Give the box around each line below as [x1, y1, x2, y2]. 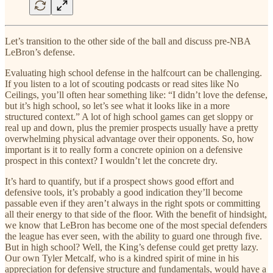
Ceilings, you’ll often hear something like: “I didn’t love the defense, [5, 89, 268, 100]
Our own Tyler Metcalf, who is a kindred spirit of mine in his [5, 252, 239, 263]
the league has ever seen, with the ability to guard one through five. [5, 230, 262, 241]
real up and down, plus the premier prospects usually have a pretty [5, 122, 258, 133]
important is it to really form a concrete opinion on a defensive [5, 144, 243, 155]
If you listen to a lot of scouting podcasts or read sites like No [5, 78, 239, 89]
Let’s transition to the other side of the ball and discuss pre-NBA [5, 35, 250, 46]
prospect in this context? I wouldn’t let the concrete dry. [5, 155, 218, 166]
